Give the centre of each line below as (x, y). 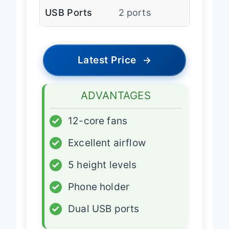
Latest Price (107, 68)
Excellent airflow (107, 151)
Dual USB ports (104, 217)
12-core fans (98, 129)
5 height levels (102, 173)
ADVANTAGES (116, 103)
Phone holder (99, 195)
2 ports (134, 20)
